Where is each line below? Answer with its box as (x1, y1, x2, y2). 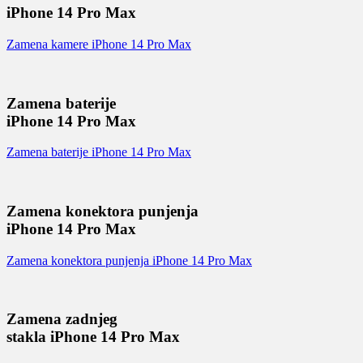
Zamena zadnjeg (6, 310, 117, 328)
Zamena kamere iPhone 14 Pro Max (6, 36, 191, 51)
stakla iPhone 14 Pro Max (6, 328, 180, 346)
